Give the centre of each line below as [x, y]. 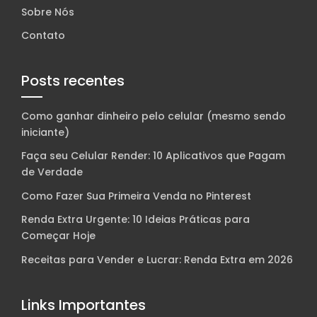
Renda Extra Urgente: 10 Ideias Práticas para [136, 219]
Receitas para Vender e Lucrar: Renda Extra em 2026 [157, 259]
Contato [43, 36]
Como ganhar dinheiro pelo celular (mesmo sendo [154, 116]
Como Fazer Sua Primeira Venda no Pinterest [136, 196]
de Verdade [52, 172]
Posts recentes [73, 81]
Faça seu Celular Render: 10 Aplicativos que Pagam [153, 156]
